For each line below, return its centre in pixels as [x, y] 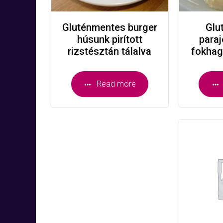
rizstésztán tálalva [110, 51]
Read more [116, 84]
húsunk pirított [110, 39]
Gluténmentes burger [110, 27]
